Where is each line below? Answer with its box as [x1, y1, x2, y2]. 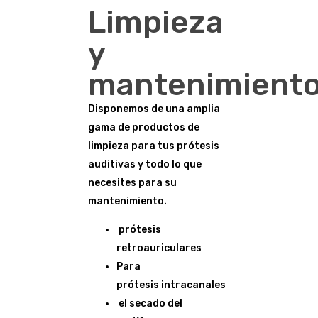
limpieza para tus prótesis [88, 139, 219, 152]
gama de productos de [88, 121, 199, 133]
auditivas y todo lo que [88, 158, 202, 170]
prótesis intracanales [116, 278, 226, 291]
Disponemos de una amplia [88, 102, 220, 115]
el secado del [116, 297, 182, 309]
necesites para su [88, 176, 177, 189]
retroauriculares [116, 241, 202, 254]
